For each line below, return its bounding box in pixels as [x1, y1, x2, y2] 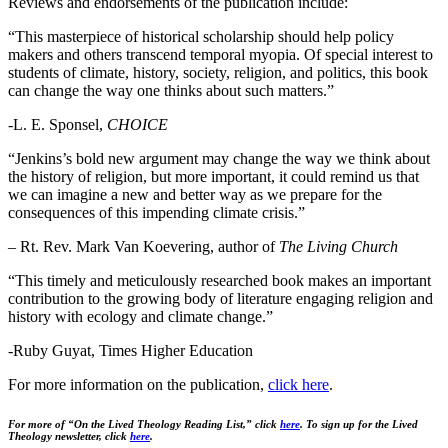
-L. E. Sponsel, [8, 115, 107, 133]
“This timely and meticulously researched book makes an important [8, 271, 431, 289]
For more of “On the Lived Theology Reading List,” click [8, 418, 280, 431]
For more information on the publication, [8, 375, 268, 393]
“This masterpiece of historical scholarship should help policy [8, 27, 394, 45]
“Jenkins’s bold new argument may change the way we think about [8, 149, 430, 167]
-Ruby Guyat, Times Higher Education [8, 341, 253, 359]
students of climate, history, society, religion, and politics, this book [8, 63, 428, 81]
